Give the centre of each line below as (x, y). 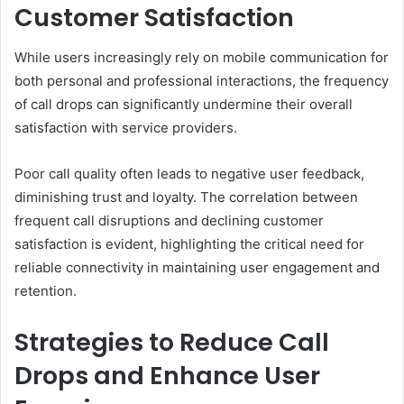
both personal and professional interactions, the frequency (202, 81)
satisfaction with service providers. (126, 128)
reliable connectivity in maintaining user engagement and (197, 268)
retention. (46, 291)
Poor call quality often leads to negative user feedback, (189, 174)
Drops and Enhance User (167, 376)
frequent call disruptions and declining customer (169, 221)
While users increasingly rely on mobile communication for (202, 58)
